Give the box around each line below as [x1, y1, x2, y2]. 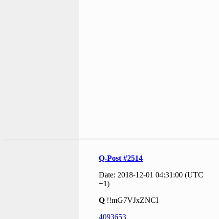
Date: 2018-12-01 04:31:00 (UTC [99, 170, 203, 179]
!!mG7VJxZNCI [105, 196, 158, 204]
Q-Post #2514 [99, 153, 143, 162]
